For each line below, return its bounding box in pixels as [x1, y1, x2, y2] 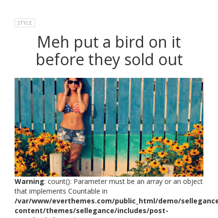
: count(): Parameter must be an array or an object [44, 176, 203, 186]
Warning [15, 176, 44, 186]
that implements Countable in [15, 186, 108, 196]
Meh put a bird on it [37, 31, 181, 52]
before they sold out [35, 48, 183, 70]
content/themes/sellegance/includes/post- [15, 205, 168, 215]
